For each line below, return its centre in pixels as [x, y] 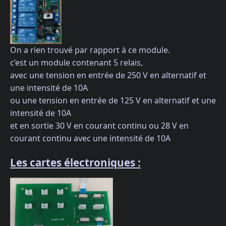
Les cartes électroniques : [75, 162]
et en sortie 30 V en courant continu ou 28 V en [99, 126]
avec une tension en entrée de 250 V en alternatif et [108, 75]
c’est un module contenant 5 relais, [76, 63]
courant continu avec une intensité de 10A [90, 138]
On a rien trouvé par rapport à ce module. [90, 50]
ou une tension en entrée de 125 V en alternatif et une [113, 101]
